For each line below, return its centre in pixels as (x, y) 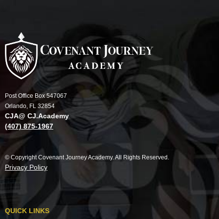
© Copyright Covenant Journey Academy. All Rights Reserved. (87, 157)
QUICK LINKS (27, 211)
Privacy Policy (26, 167)
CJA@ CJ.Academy (37, 116)
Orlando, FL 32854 (30, 106)
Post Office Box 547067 (36, 96)
